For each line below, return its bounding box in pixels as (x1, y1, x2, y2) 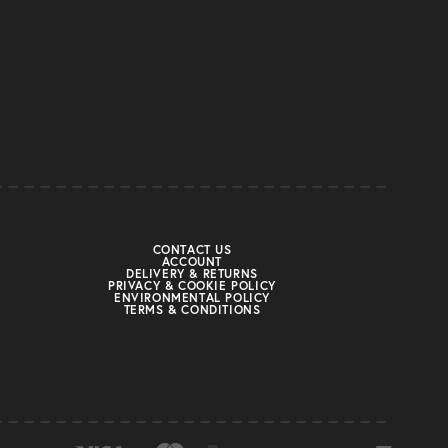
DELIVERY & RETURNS (126, 266, 258, 281)
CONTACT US (152, 242, 232, 257)
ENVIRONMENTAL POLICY (114, 290, 270, 305)
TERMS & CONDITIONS (123, 302, 261, 317)
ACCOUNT (161, 254, 223, 269)
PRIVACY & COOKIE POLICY (108, 278, 276, 293)
